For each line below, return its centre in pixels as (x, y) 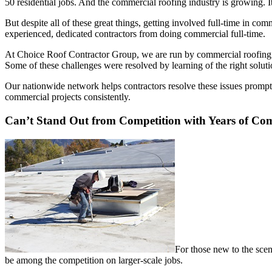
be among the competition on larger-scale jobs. (94, 260)
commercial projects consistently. (68, 97)
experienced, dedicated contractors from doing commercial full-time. (135, 34)
